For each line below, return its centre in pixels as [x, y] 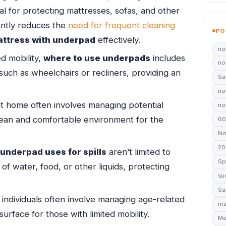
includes [168, 58]
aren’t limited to [138, 152]
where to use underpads [97, 58]
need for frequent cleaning [122, 25]
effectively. [118, 40]
